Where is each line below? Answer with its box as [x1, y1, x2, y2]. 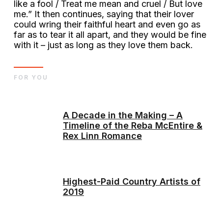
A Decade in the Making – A [63, 110, 183, 121]
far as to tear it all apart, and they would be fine [14, 29, 206, 40]
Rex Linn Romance [63, 131, 142, 141]
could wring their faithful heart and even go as [14, 19, 200, 29]
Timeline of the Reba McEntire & [63, 120, 202, 131]
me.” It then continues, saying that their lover [14, 8, 194, 19]
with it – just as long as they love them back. [14, 39, 195, 50]
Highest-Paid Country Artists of [63, 176, 200, 187]
